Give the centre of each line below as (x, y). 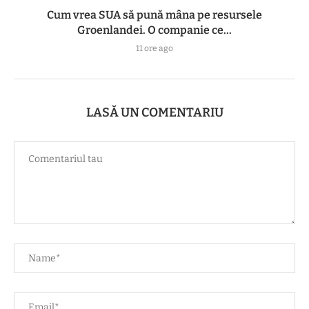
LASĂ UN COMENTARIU (154, 112)
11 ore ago (154, 48)
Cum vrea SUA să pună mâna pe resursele (154, 14)
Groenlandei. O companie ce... (154, 30)
